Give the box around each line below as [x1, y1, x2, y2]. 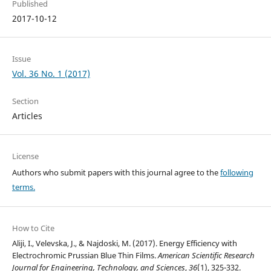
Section [11, 96, 39, 107]
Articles [11, 110, 42, 122]
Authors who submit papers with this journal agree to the [11, 167, 220, 178]
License [11, 151, 39, 162]
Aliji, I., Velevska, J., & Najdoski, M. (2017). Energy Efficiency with [11, 238, 237, 249]
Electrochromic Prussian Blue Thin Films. [11, 250, 158, 261]
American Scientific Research [157, 250, 255, 261]
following [220, 167, 253, 178]
